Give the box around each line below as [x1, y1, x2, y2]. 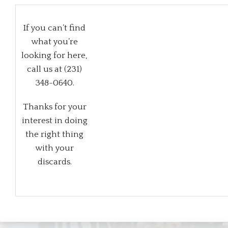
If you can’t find [23, 23, 85, 33]
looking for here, [21, 51, 88, 61]
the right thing [25, 130, 83, 139]
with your [35, 144, 74, 153]
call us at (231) [27, 65, 82, 74]
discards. [37, 157, 72, 167]
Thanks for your [22, 102, 87, 112]
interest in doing [21, 116, 88, 126]
